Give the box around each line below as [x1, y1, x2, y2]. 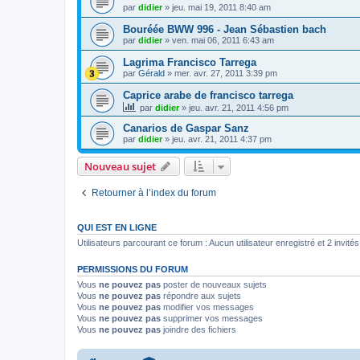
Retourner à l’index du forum [92, 187, 216, 199]
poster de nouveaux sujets [161, 280, 267, 290]
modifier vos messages [161, 302, 254, 313]
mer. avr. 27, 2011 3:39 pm [174, 68, 277, 79]
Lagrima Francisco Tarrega [123, 56, 256, 69]
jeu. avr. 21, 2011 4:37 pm [172, 134, 272, 145]
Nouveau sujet [84, 159, 156, 174]
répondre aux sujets [161, 291, 241, 301]
